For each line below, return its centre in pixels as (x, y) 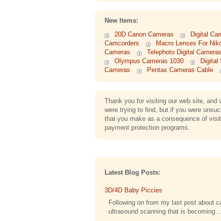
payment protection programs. (147, 128)
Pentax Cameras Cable (180, 70)
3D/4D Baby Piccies (133, 190)
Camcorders (122, 43)
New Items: (121, 20)
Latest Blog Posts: (132, 173)
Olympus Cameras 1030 (149, 61)
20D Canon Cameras (144, 34)
